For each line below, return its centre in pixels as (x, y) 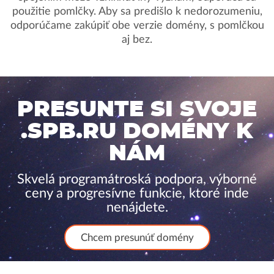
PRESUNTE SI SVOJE (137, 109)
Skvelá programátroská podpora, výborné (137, 179)
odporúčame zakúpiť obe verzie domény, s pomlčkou (137, 26)
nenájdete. (137, 207)
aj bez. (137, 40)
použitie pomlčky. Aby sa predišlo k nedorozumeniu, (137, 12)
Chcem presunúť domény (137, 238)
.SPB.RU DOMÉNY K (137, 131)
